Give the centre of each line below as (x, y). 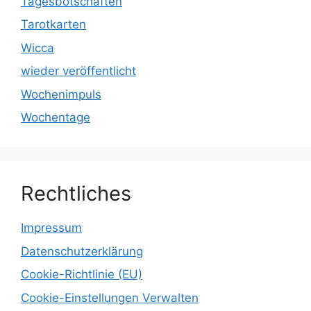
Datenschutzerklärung (82, 251)
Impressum (51, 228)
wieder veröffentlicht (78, 71)
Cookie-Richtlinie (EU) (82, 275)
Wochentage (56, 118)
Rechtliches (76, 194)
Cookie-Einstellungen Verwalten (110, 297)
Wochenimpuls (61, 94)
